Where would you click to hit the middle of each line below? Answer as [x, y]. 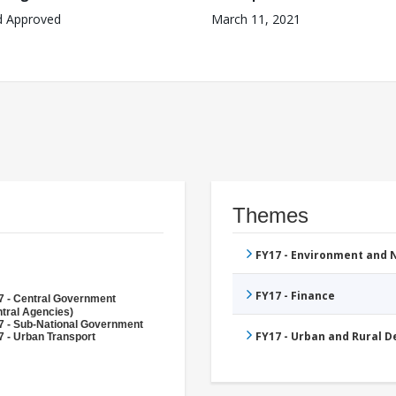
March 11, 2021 [256, 19]
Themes [270, 215]
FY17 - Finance [295, 295]
